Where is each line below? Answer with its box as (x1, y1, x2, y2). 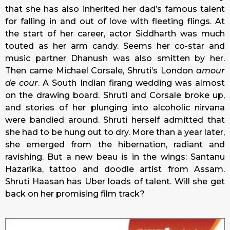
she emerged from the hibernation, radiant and (5, 140, 225, 150)
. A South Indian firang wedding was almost (38, 78, 225, 88)
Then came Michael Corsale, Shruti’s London (5, 66, 196, 76)
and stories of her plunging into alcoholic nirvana (5, 103, 225, 113)
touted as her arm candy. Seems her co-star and (5, 41, 225, 51)
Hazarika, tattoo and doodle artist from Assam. (5, 164, 225, 175)
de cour (5, 78, 39, 88)
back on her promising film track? (5, 189, 145, 199)
